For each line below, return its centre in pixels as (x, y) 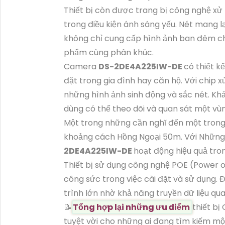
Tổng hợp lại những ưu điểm (132, 207)
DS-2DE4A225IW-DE (141, 66)
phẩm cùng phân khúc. (109, 52)
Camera (81, 66)
